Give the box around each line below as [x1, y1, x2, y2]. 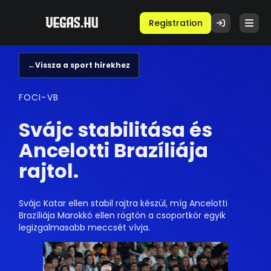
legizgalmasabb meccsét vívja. [19, 221, 150, 234]
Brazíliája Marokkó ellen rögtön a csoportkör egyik [19, 209, 226, 222]
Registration [148, 16, 203, 29]
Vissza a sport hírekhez [35, 60, 130, 70]
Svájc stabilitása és [19, 116, 212, 143]
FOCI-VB [19, 91, 59, 103]
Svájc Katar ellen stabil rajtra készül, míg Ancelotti [19, 197, 227, 210]
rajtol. [19, 157, 79, 184]
